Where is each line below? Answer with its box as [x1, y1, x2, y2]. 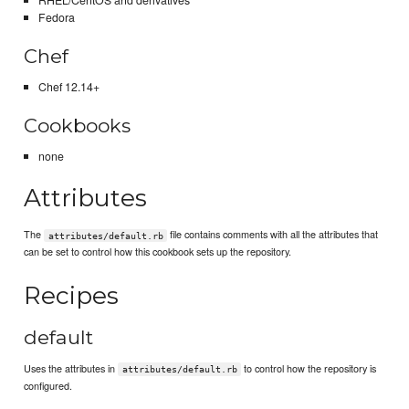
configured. [24, 378, 73, 393]
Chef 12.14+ [37, 79, 100, 96]
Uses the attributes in [24, 361, 119, 376]
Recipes [24, 280, 120, 311]
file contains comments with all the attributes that [167, 226, 379, 242]
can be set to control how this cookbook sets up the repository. [24, 244, 292, 259]
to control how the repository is [241, 361, 377, 376]
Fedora [37, 9, 75, 26]
